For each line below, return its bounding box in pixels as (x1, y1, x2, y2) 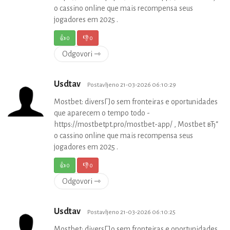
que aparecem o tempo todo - (54, 109, 150, 118)
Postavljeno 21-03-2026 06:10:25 (87, 208, 176, 216)
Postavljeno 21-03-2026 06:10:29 (87, 81, 176, 89)
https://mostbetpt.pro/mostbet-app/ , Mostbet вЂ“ (54, 120, 218, 129)
